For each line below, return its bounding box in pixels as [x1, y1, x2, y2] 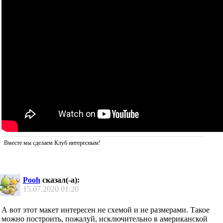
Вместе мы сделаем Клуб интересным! [4, 139, 101, 147]
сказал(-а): [40, 176, 80, 185]
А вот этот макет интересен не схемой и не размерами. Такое [1, 205, 210, 214]
